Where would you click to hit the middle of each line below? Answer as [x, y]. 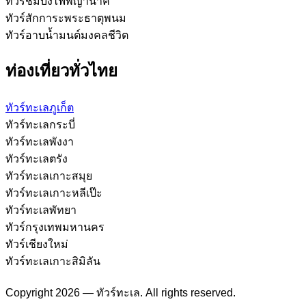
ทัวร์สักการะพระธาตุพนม [66, 18]
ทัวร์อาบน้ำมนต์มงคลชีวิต [67, 36]
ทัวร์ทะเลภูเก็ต [40, 107]
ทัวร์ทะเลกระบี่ [40, 124]
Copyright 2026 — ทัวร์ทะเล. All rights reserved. [121, 292]
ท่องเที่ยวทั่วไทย [61, 71]
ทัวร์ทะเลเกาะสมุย [49, 176]
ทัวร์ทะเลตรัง [37, 158]
